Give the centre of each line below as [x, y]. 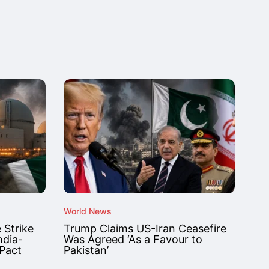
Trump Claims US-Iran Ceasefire [145, 228]
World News [88, 211]
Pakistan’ [86, 250]
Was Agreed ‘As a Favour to [133, 239]
